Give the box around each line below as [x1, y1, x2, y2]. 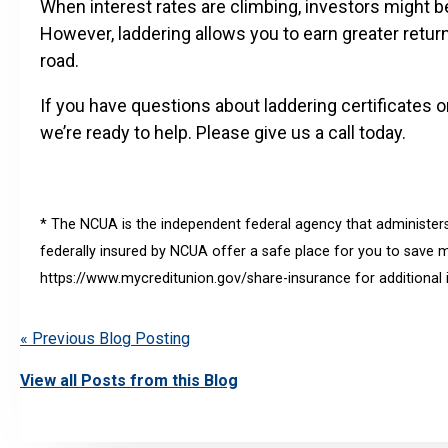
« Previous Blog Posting [20, 328, 190, 348]
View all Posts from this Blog [20, 370, 238, 390]
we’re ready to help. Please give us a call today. [40, 121, 406, 143]
